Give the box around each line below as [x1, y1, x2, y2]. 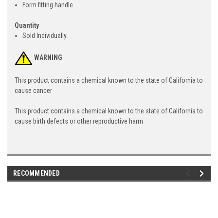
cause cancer [15, 86, 52, 94]
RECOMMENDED [13, 169, 60, 177]
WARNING [34, 54, 62, 62]
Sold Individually [22, 31, 67, 39]
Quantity [15, 21, 39, 29]
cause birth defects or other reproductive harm [15, 117, 143, 125]
